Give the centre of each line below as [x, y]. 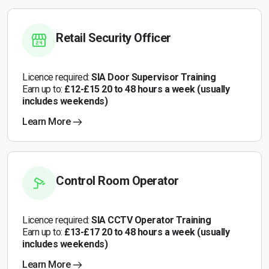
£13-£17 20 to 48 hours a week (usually [147, 232]
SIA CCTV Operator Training [151, 220]
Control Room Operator [117, 181]
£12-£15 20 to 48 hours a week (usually [147, 89]
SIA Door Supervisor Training [153, 77]
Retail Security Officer [113, 38]
